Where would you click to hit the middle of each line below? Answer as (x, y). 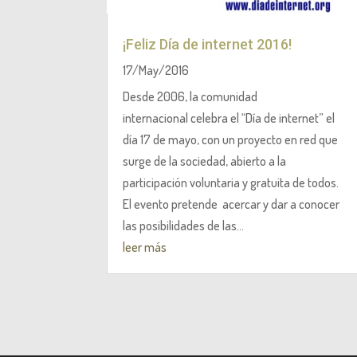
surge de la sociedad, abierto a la (205, 161)
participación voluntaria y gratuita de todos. (231, 182)
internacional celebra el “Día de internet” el (229, 118)
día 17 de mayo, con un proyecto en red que (231, 139)
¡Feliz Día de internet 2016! (208, 44)
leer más (145, 247)
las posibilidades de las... (184, 225)
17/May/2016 (156, 70)
